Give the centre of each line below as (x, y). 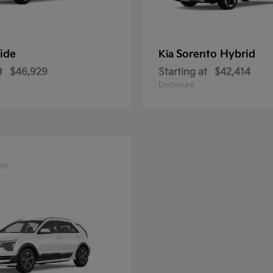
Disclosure (176, 85)
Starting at (183, 72)
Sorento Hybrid (216, 54)
